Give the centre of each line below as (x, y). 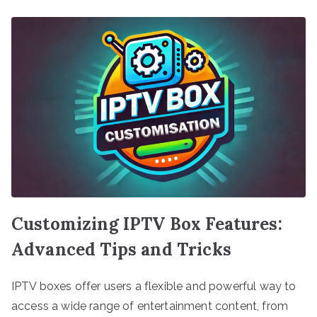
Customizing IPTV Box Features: (147, 224)
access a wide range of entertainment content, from (150, 306)
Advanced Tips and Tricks (121, 250)
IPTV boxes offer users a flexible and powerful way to (154, 287)
